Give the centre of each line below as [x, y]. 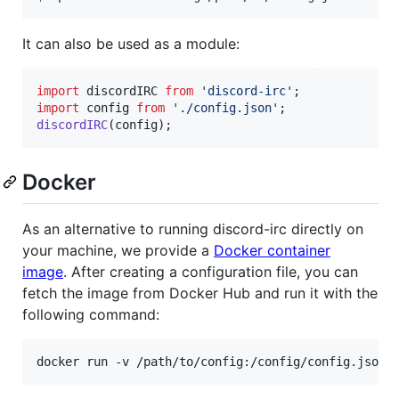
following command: [91, 314]
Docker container [272, 250]
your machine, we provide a [118, 250]
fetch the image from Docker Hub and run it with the [200, 293]
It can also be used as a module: [131, 44]
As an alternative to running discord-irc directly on [193, 228]
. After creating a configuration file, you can [211, 271]
